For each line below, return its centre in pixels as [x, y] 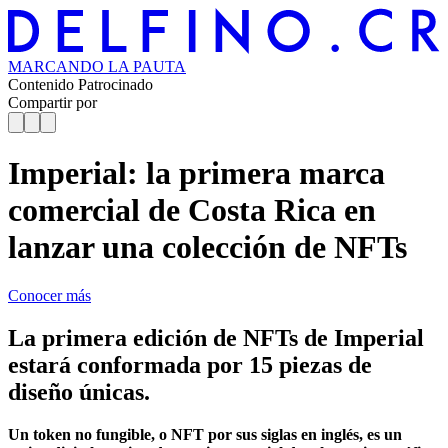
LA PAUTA [147, 67]
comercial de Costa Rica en [192, 209]
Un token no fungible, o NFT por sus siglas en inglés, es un [205, 434]
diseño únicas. [79, 391]
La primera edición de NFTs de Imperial [216, 337]
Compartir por [52, 103]
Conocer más [49, 295]
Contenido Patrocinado [80, 85]
